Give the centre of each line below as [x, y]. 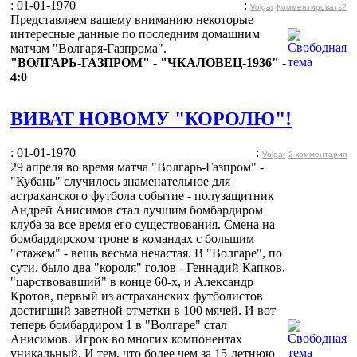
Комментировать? [312, 6]
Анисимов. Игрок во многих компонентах [126, 339]
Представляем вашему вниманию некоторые [132, 19]
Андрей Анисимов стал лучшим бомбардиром [137, 210]
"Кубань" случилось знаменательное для [120, 181]
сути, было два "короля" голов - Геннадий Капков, [148, 267]
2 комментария [318, 154]
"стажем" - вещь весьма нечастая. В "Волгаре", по [146, 253]
